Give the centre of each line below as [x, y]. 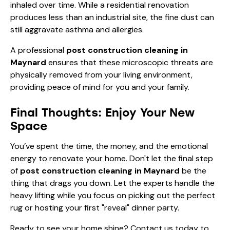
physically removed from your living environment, [101, 74]
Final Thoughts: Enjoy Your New [102, 112]
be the [193, 170]
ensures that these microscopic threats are [130, 62]
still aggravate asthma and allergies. [77, 29]
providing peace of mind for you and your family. [100, 87]
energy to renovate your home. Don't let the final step [112, 158]
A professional [38, 50]
